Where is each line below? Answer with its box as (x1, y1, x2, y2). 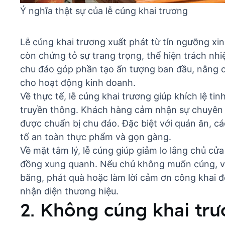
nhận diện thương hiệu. (20, 186, 119, 197)
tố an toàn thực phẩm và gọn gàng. (20, 132, 171, 143)
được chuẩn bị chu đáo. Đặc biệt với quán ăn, (20, 118, 214, 129)
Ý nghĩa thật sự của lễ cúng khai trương (20, 6, 188, 17)
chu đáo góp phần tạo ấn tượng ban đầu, (20, 64, 197, 75)
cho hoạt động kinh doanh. (20, 77, 136, 88)
